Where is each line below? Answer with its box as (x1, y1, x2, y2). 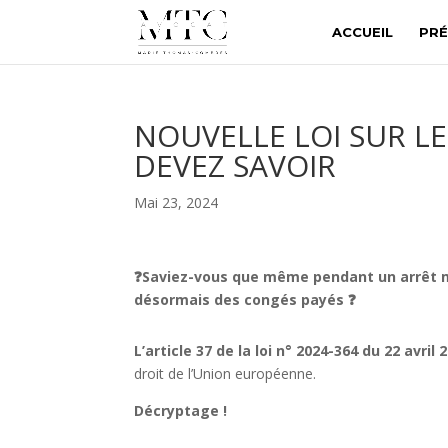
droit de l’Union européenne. (134, 364, 317, 383)
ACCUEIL (331, 24, 393, 40)
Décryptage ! (134, 401, 228, 420)
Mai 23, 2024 (134, 193, 219, 212)
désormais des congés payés (134, 290, 349, 309)
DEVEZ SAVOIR (134, 145, 337, 186)
